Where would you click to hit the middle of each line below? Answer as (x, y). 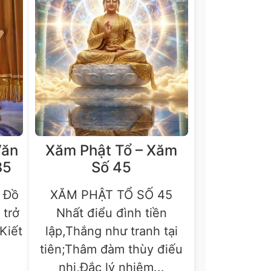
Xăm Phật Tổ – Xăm (112, 151)
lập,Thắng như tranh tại (111, 231)
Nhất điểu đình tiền (111, 213)
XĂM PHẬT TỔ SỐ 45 (112, 195)
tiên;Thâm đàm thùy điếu (112, 250)
